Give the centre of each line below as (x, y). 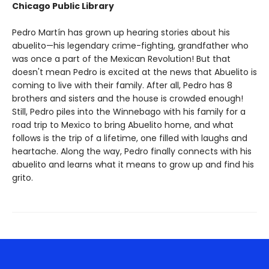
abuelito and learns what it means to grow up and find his (133, 165)
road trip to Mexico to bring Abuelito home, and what (123, 125)
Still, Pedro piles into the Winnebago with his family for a (129, 112)
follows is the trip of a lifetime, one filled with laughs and (130, 138)
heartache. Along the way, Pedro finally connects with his (132, 151)
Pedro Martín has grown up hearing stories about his (121, 32)
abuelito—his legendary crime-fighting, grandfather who (130, 46)
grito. (23, 178)
